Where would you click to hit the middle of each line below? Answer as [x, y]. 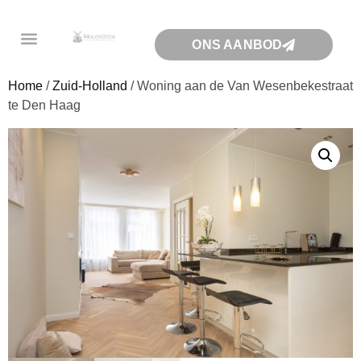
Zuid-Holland [90, 86]
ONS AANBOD [237, 45]
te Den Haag [44, 105]
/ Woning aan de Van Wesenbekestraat [240, 86]
